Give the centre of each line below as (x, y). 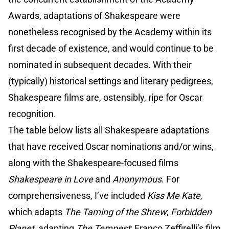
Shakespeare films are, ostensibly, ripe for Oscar (105, 98)
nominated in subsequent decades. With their (100, 65)
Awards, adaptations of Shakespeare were (94, 16)
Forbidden (191, 212)
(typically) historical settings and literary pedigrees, (111, 81)
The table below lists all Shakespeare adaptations (109, 130)
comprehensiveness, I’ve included (78, 196)
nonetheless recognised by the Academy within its (110, 32)
